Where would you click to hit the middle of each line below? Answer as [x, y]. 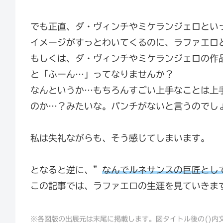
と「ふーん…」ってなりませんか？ [102, 74]
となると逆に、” [66, 170]
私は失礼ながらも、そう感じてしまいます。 [120, 138]
